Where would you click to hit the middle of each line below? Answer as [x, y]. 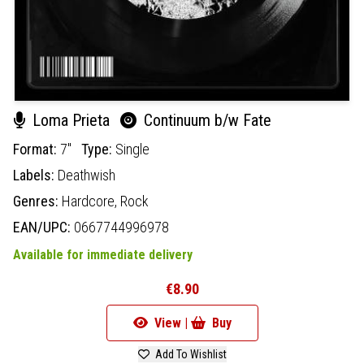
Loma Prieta [71, 120]
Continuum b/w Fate [206, 120]
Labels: [35, 175]
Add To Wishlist [189, 354]
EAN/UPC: [43, 227]
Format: [37, 149]
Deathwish [87, 175]
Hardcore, [91, 201]
